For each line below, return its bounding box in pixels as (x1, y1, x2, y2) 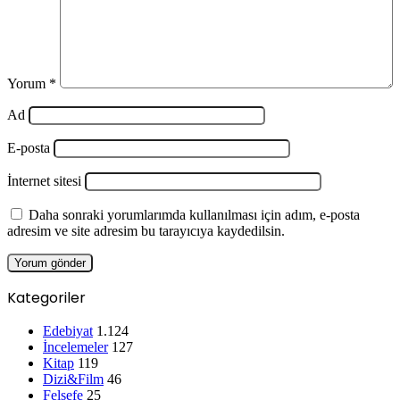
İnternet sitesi (7, 173, 81, 189)
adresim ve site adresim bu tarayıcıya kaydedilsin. (7, 223, 285, 239)
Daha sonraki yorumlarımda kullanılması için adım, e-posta (29, 207, 360, 223)
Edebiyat (43, 323, 93, 339)
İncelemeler (43, 339, 108, 355)
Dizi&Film (43, 371, 104, 387)
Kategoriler (7, 287, 86, 309)
